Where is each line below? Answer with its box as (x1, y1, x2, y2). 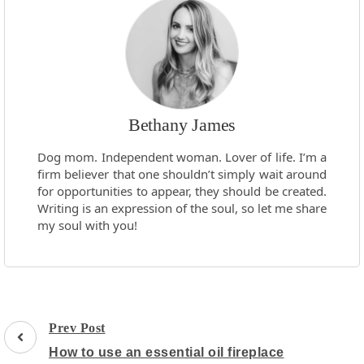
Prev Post (49, 320, 106, 335)
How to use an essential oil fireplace (49, 344, 284, 359)
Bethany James (128, 114, 236, 135)
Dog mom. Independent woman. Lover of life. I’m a (37, 148, 327, 165)
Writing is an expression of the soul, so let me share (37, 199, 327, 216)
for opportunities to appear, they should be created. (37, 182, 327, 199)
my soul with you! (37, 216, 137, 233)
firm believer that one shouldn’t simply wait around (37, 165, 327, 182)
